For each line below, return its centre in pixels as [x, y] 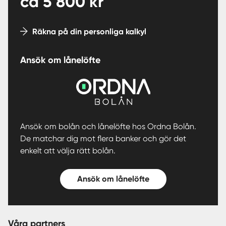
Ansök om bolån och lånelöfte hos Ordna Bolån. [108, 127]
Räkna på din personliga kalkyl [89, 32]
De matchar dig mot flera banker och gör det [103, 139]
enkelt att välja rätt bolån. [68, 151]
